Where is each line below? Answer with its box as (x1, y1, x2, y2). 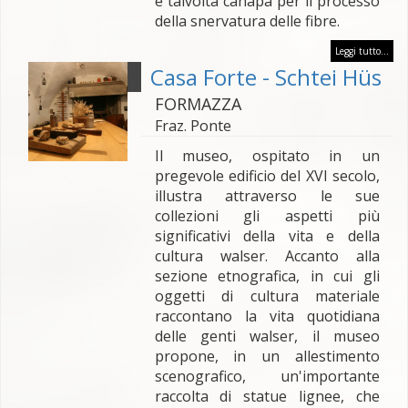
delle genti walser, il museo (154, 326, 380, 346)
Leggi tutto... (335, 45, 389, 57)
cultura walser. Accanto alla (154, 246, 380, 266)
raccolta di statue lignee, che (154, 386, 380, 406)
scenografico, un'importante (154, 366, 380, 386)
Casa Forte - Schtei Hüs (149, 62, 382, 92)
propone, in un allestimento (154, 346, 380, 366)
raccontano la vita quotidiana (154, 306, 380, 326)
